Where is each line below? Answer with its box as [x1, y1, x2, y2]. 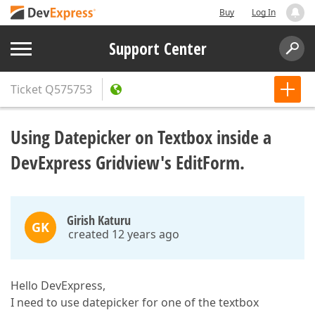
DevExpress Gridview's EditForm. [11, 150, 245, 175]
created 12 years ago [68, 226, 179, 242]
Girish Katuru [67, 212, 131, 229]
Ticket [11, 82, 42, 97]
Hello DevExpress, [11, 278, 105, 293]
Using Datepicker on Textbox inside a [11, 124, 271, 150]
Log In [252, 6, 276, 18]
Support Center [108, 37, 207, 60]
